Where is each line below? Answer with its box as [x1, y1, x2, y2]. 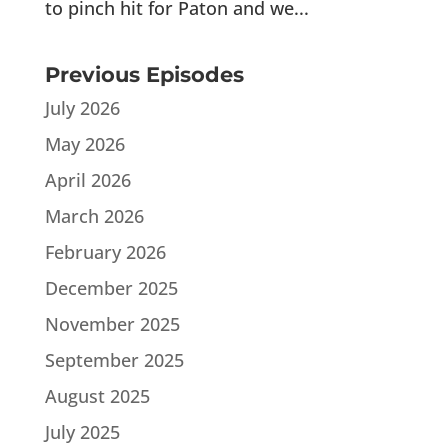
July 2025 [44, 419, 120, 444]
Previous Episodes [44, 61, 244, 87]
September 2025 [44, 347, 184, 372]
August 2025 [44, 383, 150, 408]
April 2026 [44, 167, 131, 192]
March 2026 [44, 203, 144, 228]
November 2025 [44, 311, 180, 336]
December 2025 [44, 275, 178, 300]
